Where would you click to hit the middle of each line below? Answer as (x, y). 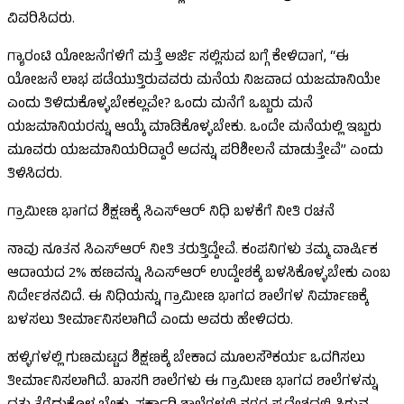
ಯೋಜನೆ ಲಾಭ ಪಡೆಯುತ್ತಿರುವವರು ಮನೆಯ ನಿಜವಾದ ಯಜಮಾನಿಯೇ (194, 82)
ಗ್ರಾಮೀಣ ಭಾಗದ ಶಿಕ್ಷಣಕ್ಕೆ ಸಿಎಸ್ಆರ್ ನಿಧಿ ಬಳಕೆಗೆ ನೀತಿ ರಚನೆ (171, 213)
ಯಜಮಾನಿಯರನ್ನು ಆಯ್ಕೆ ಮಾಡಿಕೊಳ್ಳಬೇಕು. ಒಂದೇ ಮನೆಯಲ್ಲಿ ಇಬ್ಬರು (194, 129)
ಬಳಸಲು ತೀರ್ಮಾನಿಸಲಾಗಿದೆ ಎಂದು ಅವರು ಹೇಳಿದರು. (150, 321)
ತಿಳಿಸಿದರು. (35, 175)
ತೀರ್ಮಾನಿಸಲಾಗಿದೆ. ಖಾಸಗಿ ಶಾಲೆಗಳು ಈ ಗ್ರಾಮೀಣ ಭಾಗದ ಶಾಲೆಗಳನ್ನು (193, 383)
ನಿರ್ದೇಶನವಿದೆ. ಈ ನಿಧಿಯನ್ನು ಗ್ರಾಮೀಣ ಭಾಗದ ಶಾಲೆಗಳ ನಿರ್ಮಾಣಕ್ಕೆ (188, 298)
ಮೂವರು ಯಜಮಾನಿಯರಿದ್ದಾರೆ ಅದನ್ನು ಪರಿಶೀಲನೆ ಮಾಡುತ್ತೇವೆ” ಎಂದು (195, 152)
